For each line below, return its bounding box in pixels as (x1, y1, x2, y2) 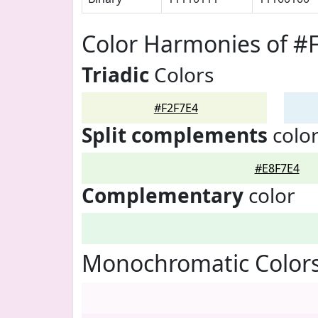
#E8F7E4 (254, 160, 300, 176)
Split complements (82, 121, 268, 148)
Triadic (82, 61, 149, 88)
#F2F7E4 (153, 100, 198, 116)
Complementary (82, 182, 243, 209)
